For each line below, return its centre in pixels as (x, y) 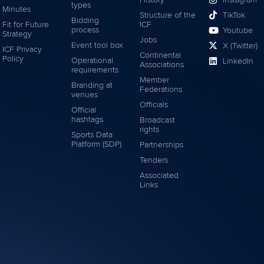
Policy (13, 59)
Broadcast (158, 120)
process (85, 30)
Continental (161, 55)
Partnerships (162, 145)
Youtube (237, 30)
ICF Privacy (22, 49)
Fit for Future (26, 24)
